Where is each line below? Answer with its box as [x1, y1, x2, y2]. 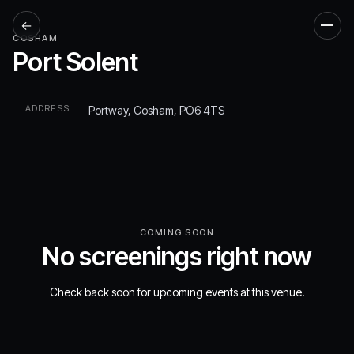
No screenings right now [42, 241, 312, 272]
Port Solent [13, 47, 137, 77]
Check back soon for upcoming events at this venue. [49, 285, 305, 299]
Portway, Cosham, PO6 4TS [88, 104, 224, 117]
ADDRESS [25, 103, 70, 114]
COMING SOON [139, 227, 215, 238]
